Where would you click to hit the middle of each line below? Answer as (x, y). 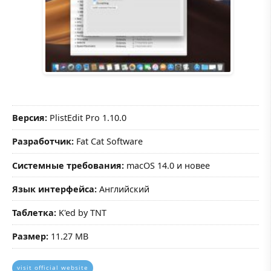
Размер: (30, 237)
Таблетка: (34, 213)
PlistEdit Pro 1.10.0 (87, 118)
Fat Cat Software (108, 142)
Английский (123, 189)
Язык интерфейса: (54, 189)
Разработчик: (43, 142)
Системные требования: (68, 165)
